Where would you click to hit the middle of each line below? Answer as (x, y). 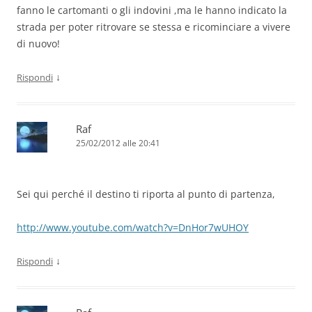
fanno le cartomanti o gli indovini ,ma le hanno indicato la (152, 10)
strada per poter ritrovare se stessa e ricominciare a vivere (154, 27)
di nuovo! (38, 44)
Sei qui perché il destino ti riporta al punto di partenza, (146, 194)
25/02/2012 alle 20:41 (118, 143)
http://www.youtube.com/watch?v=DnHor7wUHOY (133, 228)
